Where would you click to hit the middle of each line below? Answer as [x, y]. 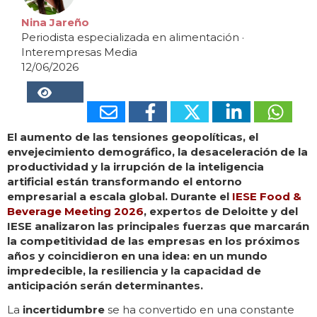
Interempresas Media [79, 52]
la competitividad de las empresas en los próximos [154, 241]
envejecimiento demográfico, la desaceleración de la [157, 152]
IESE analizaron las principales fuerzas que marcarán [158, 226]
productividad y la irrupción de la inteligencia [136, 167]
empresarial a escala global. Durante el [120, 197]
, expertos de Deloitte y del [221, 212]
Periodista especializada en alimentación [130, 38]
